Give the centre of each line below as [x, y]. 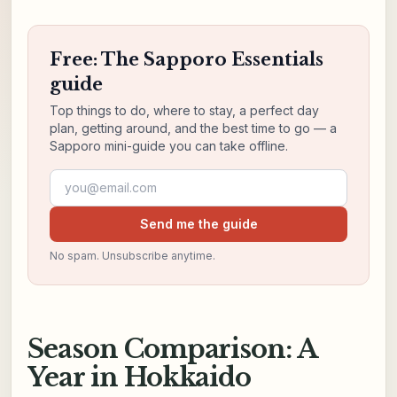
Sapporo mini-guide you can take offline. [168, 145]
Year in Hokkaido [139, 377]
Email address [94, 179]
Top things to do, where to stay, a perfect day [184, 110]
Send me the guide [198, 223]
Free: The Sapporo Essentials [186, 59]
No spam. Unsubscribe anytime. [132, 255]
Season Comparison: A [172, 349]
